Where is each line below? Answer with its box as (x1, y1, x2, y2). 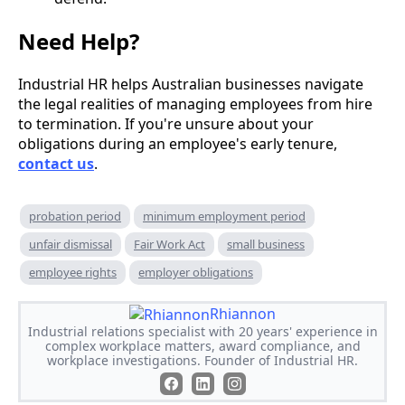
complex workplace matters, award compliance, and (44, 337, 361, 355)
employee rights (29, 263, 117, 280)
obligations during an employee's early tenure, (18, 133, 337, 154)
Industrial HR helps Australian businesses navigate (18, 73, 363, 94)
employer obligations (138, 263, 253, 280)
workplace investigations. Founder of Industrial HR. (47, 352, 358, 370)
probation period (29, 207, 121, 224)
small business (227, 235, 305, 252)
